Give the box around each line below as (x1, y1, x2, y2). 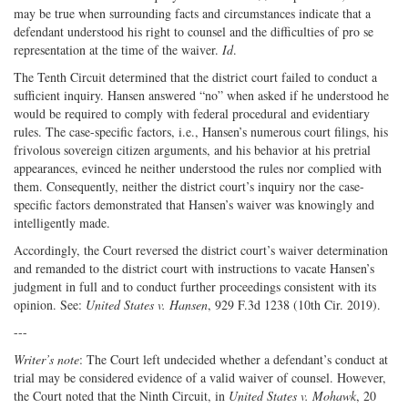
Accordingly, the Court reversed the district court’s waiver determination (14, 240, 388, 259)
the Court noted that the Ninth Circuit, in (14, 386, 229, 404)
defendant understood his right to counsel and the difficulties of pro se (14, 22, 373, 40)
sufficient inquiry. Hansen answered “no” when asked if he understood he (14, 86, 389, 104)
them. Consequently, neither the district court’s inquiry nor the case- (14, 177, 364, 195)
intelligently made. (14, 213, 110, 231)
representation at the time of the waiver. (14, 40, 222, 58)
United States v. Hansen (86, 295, 208, 313)
